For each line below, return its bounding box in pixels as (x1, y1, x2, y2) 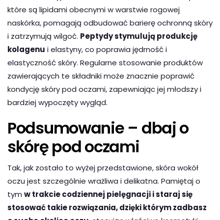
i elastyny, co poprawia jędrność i (45, 44, 167, 55)
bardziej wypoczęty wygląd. (7, 97, 108, 108)
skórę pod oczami (7, 135, 139, 158)
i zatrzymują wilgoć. (7, 30, 80, 41)
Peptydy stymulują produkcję (80, 30, 197, 41)
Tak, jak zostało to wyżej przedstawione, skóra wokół (7, 162, 198, 173)
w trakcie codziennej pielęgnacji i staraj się (24, 189, 192, 199)
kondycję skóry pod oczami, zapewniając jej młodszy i (7, 83, 201, 94)
